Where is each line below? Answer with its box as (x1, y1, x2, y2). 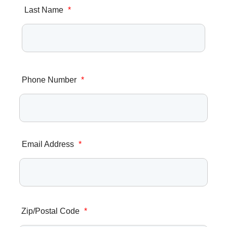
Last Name (24, 6, 65, 15)
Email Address (22, 140, 76, 149)
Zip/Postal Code (21, 207, 82, 216)
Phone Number (22, 75, 79, 85)
